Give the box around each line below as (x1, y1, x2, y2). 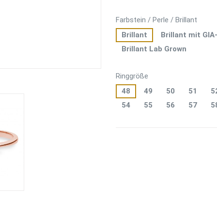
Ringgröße (116, 72, 148, 81)
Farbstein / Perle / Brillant (116, 15, 197, 25)
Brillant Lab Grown (122, 45, 186, 54)
